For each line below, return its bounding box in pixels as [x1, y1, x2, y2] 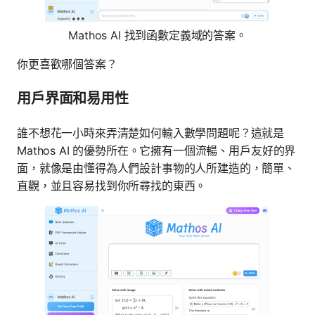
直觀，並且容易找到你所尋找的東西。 [17, 179, 207, 193]
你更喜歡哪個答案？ [17, 57, 117, 72]
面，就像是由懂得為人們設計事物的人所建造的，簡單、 [17, 161, 295, 176]
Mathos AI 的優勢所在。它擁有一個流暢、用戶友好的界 [17, 143, 296, 158]
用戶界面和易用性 [17, 90, 129, 108]
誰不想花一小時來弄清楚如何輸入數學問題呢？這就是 [17, 126, 285, 141]
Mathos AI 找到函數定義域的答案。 [68, 28, 247, 43]
